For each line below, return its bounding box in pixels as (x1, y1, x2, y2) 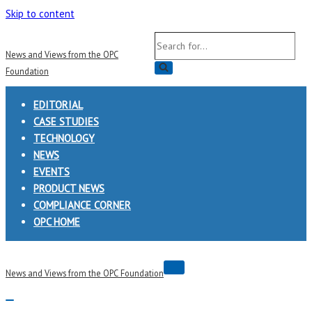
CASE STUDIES (33, 115, 99, 128)
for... (153, 49, 174, 63)
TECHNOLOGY (33, 132, 95, 145)
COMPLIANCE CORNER (33, 198, 131, 212)
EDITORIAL (33, 98, 83, 111)
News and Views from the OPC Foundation (6, 267, 164, 279)
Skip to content (6, 7, 75, 20)
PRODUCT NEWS (33, 182, 104, 195)
